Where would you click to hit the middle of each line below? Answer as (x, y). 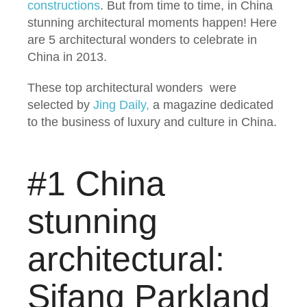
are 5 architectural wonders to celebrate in (142, 40)
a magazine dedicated (211, 105)
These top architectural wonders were (132, 88)
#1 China (96, 184)
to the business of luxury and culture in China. (152, 122)
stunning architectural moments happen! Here (152, 23)
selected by (60, 105)
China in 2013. (67, 57)
